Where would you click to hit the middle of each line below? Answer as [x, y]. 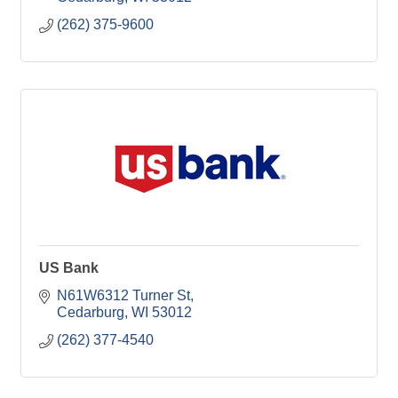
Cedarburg [91, 312]
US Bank [69, 268]
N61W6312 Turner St [123, 295]
